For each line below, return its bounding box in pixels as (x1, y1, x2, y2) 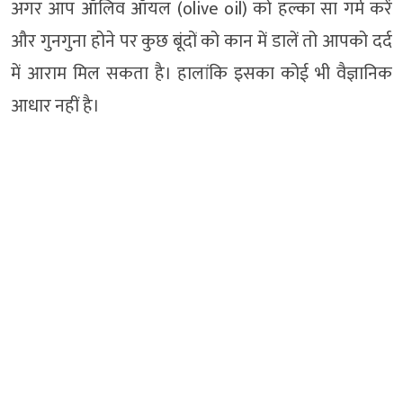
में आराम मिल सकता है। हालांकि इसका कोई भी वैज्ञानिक (11, 58, 392, 90)
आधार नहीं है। (11, 91, 100, 122)
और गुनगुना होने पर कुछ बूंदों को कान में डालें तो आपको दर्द (11, 26, 392, 58)
